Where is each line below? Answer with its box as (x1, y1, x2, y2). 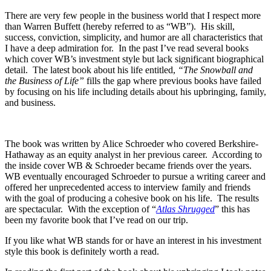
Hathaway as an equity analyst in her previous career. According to (5, 149, 262, 160)
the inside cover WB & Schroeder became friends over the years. (5, 160, 254, 171)
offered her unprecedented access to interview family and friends (5, 181, 250, 192)
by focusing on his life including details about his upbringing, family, (5, 86, 266, 97)
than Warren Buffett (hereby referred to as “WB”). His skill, (5, 21, 235, 31)
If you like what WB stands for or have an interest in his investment (5, 235, 261, 246)
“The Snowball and (178, 64, 253, 75)
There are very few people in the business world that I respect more (5, 10, 261, 21)
